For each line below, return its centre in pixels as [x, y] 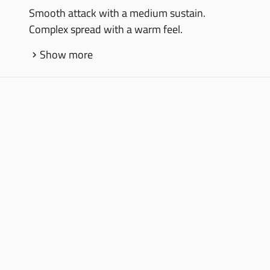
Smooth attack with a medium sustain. [117, 13]
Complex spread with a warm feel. [106, 29]
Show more [66, 55]
